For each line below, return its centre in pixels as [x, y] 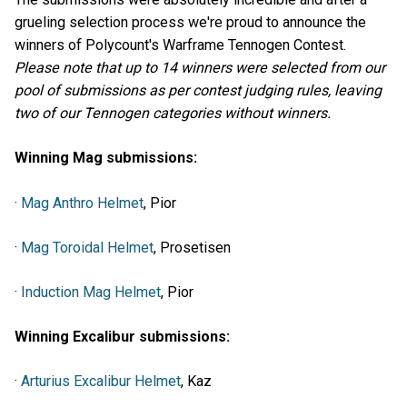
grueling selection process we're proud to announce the [190, 23]
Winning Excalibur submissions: [122, 337]
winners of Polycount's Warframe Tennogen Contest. [180, 45]
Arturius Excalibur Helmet [101, 382]
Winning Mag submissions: [106, 158]
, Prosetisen [192, 247]
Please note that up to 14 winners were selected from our [200, 68]
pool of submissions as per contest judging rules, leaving [198, 91]
